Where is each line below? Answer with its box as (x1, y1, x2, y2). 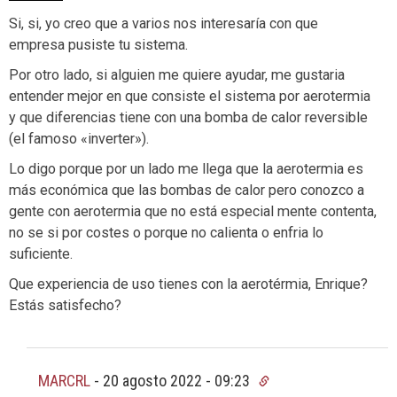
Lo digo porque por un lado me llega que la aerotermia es (9, 160, 363, 177)
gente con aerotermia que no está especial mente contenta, (9, 202, 377, 220)
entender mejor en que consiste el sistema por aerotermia (9, 87, 370, 105)
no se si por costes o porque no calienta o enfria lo (9, 223, 323, 241)
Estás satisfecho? (9, 296, 121, 314)
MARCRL (38, 370, 90, 390)
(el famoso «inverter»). (9, 129, 149, 147)
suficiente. (9, 245, 73, 262)
